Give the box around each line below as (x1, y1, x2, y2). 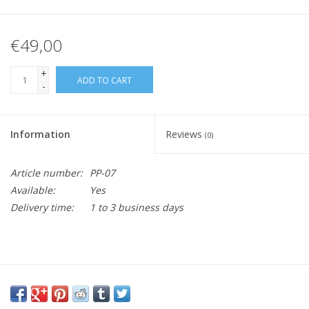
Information (10, 128, 70, 141)
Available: (10, 183, 55, 197)
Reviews (166, 128, 205, 141)
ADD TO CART (77, 74, 132, 87)
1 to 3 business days (90, 201, 183, 215)
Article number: (10, 166, 83, 180)
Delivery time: (10, 201, 74, 215)
